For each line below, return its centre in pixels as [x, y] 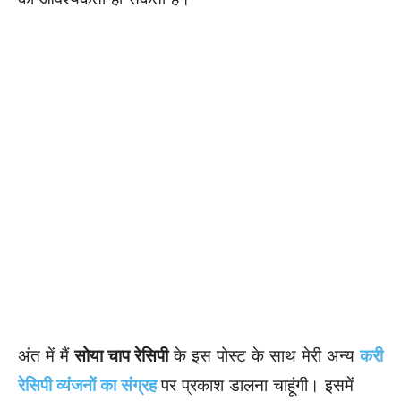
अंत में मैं [46, 356]
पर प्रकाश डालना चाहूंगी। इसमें [257, 386]
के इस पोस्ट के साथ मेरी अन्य [264, 356]
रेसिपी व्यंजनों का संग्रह [90, 386]
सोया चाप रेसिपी [121, 356]
